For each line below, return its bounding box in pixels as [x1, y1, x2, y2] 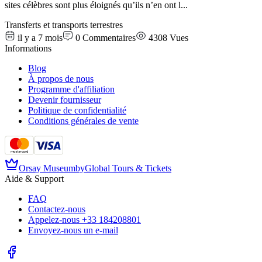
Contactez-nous [28, 204, 85, 215]
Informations [5, 43, 51, 54]
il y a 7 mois [18, 33, 63, 43]
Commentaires [82, 33, 136, 43]
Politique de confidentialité [28, 105, 126, 116]
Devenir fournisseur [28, 95, 101, 105]
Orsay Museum [19, 163, 75, 174]
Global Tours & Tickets [85, 163, 171, 174]
